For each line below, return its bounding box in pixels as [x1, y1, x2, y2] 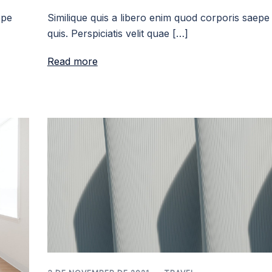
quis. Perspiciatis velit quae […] [47, 27, 188, 40]
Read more [47, 55, 98, 68]
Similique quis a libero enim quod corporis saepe [47, 12, 270, 24]
